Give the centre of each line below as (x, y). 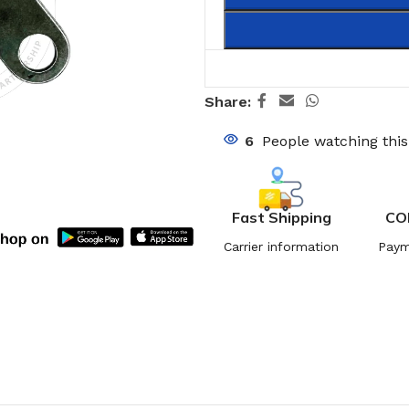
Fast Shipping (281, 217)
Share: (228, 101)
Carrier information (281, 246)
